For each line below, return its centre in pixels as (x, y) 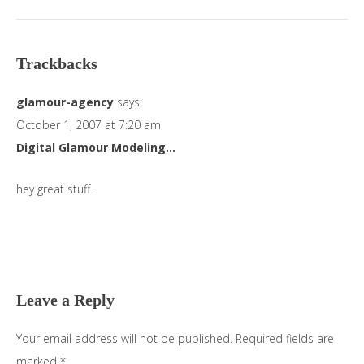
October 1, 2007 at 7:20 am (89, 125)
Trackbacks (57, 63)
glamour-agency (65, 102)
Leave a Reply (65, 299)
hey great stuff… (57, 188)
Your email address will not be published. (124, 338)
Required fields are (285, 338)
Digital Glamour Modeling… (96, 147)
